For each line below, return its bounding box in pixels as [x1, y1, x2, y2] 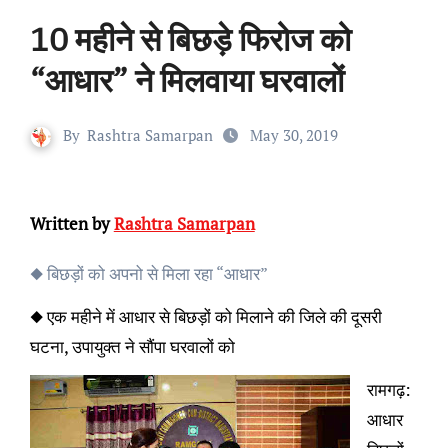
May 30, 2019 [250, 125, 338, 146]
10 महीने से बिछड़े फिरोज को [29, 18, 351, 61]
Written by [29, 212, 110, 236]
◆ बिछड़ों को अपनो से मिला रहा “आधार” [29, 262, 268, 286]
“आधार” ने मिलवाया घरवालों [29, 59, 344, 102]
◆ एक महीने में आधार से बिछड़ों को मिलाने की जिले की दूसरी [29, 305, 382, 329]
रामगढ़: [366, 378, 411, 402]
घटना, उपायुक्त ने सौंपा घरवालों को [29, 335, 235, 359]
